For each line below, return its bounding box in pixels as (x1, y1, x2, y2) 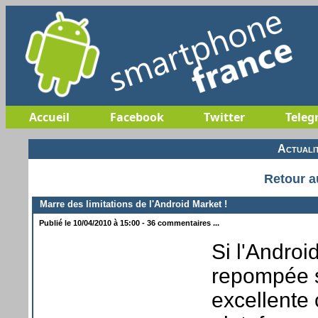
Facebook (109, 109, 164, 125)
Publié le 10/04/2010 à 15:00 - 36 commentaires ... (37, 218, 219, 227)
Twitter (203, 109, 245, 125)
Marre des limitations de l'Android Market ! (34, 198, 227, 209)
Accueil (29, 109, 70, 125)
